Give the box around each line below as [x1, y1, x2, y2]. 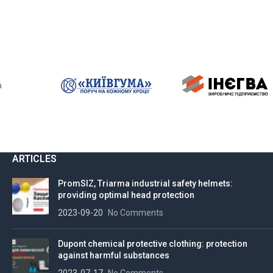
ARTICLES [12, 153, 57, 165]
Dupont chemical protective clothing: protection [58, 239, 247, 249]
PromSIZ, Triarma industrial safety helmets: [58, 179, 233, 189]
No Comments [108, 208, 163, 218]
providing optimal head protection [58, 190, 194, 200]
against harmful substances [58, 250, 169, 261]
